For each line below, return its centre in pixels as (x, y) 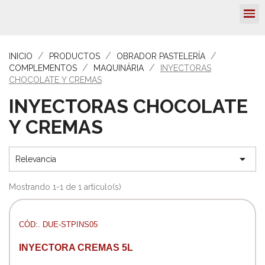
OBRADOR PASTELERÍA (161, 56)
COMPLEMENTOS (43, 68)
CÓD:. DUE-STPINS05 (58, 225)
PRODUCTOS (75, 56)
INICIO (21, 56)
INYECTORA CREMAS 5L (76, 248)
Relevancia (36, 159)
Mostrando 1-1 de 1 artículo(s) (65, 187)
